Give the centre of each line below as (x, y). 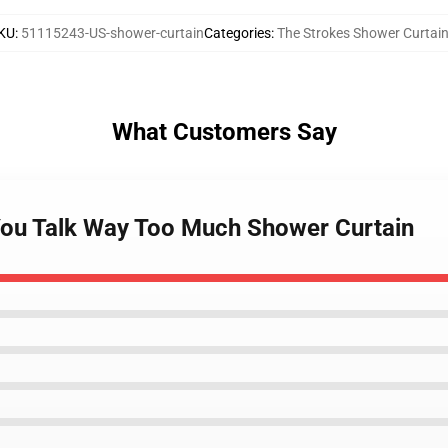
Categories (237, 33)
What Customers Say (224, 132)
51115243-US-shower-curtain (112, 33)
